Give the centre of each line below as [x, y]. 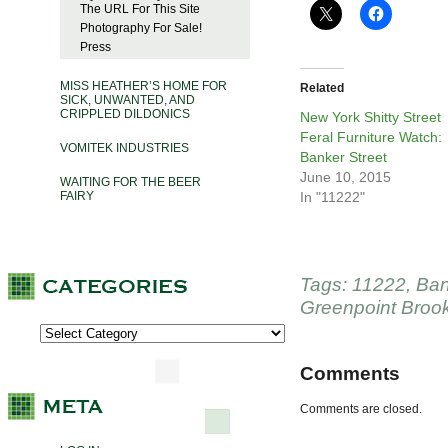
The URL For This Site [140, 9]
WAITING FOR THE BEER [130, 182]
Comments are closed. [361, 409]
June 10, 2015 [345, 177]
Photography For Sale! [141, 28]
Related [322, 88]
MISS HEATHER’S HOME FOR [143, 86]
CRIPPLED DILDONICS [125, 114]
